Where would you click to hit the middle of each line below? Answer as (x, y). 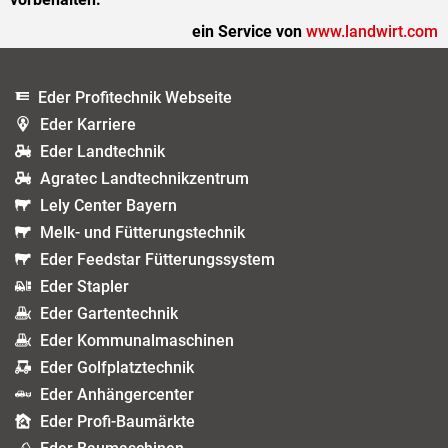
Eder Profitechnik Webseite (135, 97)
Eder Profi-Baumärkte (117, 421)
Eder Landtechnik (102, 151)
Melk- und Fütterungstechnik (142, 232)
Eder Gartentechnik (109, 313)
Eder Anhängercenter (117, 394)
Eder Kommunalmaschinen (137, 340)
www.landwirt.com (372, 31)
